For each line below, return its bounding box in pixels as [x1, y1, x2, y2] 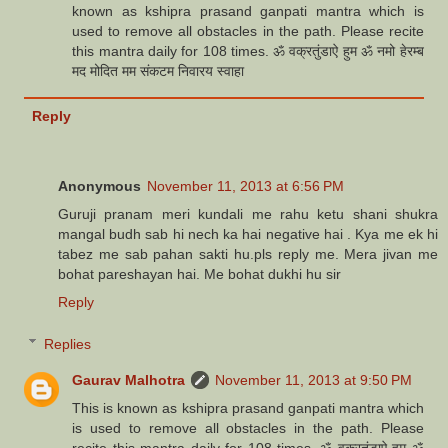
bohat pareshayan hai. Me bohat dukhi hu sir [58, 265, 341, 282]
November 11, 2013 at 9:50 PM [215, 371, 413, 388]
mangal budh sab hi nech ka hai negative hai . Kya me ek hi [58, 225, 438, 242]
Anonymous [58, 177, 141, 194]
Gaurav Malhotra [72, 371, 186, 388]
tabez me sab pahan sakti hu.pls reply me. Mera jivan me [58, 245, 438, 262]
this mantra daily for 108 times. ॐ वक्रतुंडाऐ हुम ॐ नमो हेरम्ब [72, 42, 424, 59]
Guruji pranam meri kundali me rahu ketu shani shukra [58, 205, 438, 222]
